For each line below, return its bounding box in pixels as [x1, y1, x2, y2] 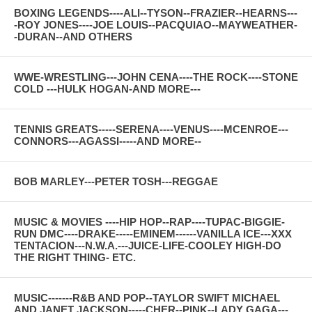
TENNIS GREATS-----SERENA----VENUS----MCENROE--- [14, 123, 288, 135]
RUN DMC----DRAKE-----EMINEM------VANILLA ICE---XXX [14, 227, 292, 240]
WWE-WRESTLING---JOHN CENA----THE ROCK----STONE [14, 70, 298, 83]
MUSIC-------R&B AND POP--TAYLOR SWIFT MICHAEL [14, 291, 280, 304]
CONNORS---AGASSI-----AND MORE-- [14, 134, 201, 147]
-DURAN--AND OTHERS [14, 30, 132, 42]
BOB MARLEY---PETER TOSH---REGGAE [14, 175, 218, 187]
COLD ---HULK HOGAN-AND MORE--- [14, 82, 201, 95]
